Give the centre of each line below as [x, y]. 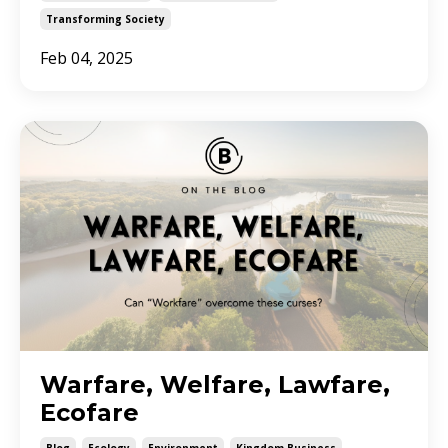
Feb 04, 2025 [86, 58]
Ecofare [89, 412]
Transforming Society [105, 19]
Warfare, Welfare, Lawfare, [215, 384]
